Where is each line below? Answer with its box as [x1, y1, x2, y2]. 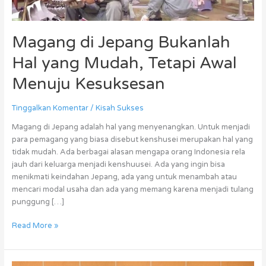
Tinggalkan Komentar [11, 103, 88, 113]
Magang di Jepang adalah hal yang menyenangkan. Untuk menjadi [11, 122, 250, 132]
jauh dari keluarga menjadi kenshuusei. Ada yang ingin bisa [11, 159, 225, 169]
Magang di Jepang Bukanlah [11, 33, 230, 53]
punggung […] [11, 197, 64, 207]
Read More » [11, 220, 58, 230]
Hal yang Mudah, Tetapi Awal [11, 53, 237, 74]
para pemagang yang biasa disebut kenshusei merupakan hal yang [11, 134, 253, 144]
